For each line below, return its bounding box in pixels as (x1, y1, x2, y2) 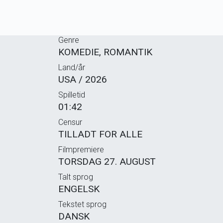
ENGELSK (58, 183, 100, 195)
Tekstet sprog (58, 199, 107, 209)
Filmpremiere (58, 144, 104, 154)
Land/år (58, 62, 85, 72)
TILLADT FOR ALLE (58, 128, 142, 140)
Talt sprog (58, 172, 93, 182)
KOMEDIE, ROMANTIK (58, 46, 152, 58)
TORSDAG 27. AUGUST (58, 155, 156, 167)
